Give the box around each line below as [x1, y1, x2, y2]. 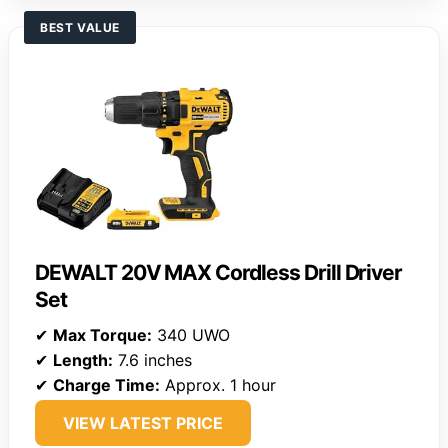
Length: [53, 350, 113, 371]
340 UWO [152, 325, 230, 346]
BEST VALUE [40, 20, 120, 36]
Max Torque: [53, 325, 152, 346]
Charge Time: [53, 375, 160, 396]
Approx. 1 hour [160, 375, 276, 396]
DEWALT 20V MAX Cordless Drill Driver [35, 260, 403, 286]
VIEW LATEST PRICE [63, 413, 223, 434]
